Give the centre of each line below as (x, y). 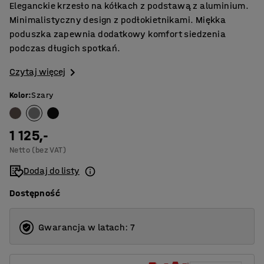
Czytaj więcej (37, 72)
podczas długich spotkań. (65, 48)
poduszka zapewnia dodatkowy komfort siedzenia (118, 34)
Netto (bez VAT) (38, 150)
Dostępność (35, 193)
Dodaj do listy (52, 171)
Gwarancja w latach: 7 (87, 227)
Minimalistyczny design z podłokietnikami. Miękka (118, 20)
